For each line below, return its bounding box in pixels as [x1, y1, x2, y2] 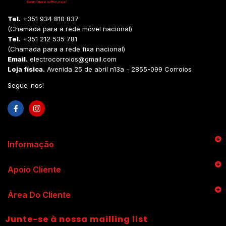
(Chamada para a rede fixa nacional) [8, 44, 125, 53]
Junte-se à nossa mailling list [5, 213, 148, 225]
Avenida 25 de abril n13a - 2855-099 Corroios [45, 65, 192, 73]
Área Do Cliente [8, 189, 71, 200]
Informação [8, 139, 54, 149]
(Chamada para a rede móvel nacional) [8, 24, 132, 33]
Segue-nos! [8, 81, 44, 89]
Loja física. [8, 65, 45, 73]
